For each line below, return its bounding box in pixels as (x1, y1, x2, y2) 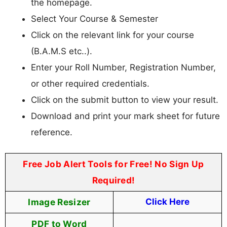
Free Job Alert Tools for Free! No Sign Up (23, 159, 204, 170)
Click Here (145, 197, 190, 207)
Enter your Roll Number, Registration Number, (31, 62, 216, 72)
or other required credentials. (31, 78, 149, 89)
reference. (31, 127, 72, 137)
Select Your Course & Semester (31, 13, 158, 24)
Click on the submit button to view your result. (31, 94, 218, 105)
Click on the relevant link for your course (31, 29, 194, 40)
